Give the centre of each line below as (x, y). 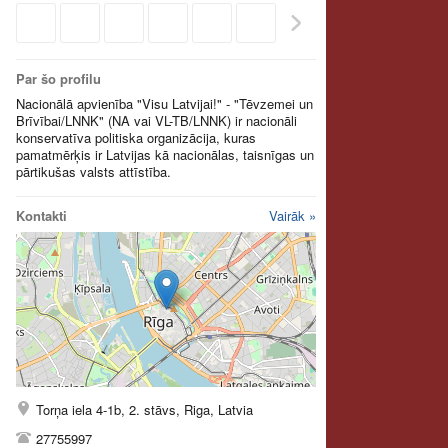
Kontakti (41, 215)
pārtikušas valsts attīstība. (93, 171)
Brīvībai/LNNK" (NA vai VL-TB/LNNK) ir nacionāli (156, 120)
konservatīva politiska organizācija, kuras (136, 137)
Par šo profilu (58, 78)
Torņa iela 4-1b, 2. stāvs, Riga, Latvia (144, 409)
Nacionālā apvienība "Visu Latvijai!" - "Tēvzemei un (164, 103)
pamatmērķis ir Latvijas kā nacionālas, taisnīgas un (165, 154)
